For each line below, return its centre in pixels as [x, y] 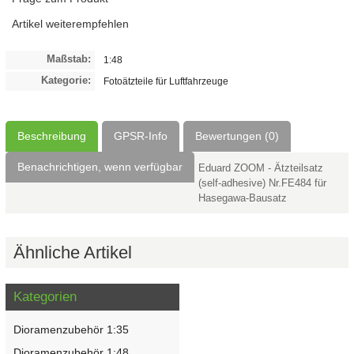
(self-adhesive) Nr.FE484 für [262, 183]
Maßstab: [69, 58]
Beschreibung [51, 136]
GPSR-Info [140, 136]
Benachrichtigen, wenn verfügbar [100, 166]
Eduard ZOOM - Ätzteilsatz [260, 168]
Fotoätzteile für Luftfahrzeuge [166, 81]
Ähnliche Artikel [72, 252]
